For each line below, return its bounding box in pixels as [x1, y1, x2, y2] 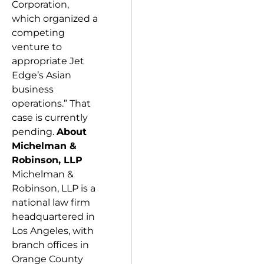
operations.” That [12, 98, 91, 109]
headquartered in [12, 211, 95, 222]
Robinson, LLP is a [12, 183, 95, 194]
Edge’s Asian [12, 70, 71, 81]
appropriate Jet [12, 55, 84, 67]
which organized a [12, 13, 98, 24]
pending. [12, 126, 57, 137]
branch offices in [12, 239, 89, 250]
